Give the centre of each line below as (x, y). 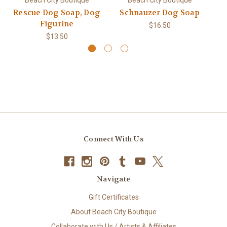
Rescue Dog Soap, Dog (57, 12)
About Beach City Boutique (113, 212)
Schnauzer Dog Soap (160, 12)
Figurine (57, 24)
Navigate (113, 179)
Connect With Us (113, 139)
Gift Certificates (113, 197)
